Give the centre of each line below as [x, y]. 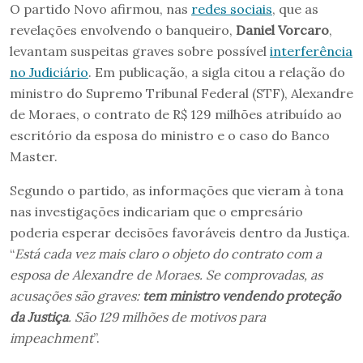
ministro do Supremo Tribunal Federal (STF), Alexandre [181, 93]
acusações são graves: [76, 295]
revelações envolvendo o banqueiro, [123, 30]
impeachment [51, 337]
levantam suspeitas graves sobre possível [140, 51]
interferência [311, 51]
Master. [34, 156]
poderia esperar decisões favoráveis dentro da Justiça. [180, 232]
